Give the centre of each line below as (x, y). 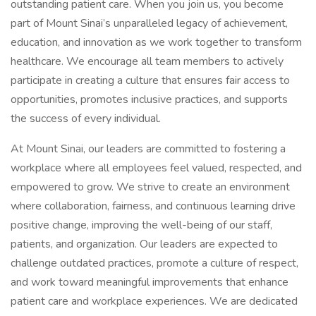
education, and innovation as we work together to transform (156, 42)
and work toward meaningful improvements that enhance (150, 282)
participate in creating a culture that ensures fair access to (150, 80)
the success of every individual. (86, 119)
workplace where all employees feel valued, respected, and (156, 168)
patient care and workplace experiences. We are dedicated (154, 301)
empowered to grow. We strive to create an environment (150, 187)
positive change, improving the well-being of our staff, (141, 225)
